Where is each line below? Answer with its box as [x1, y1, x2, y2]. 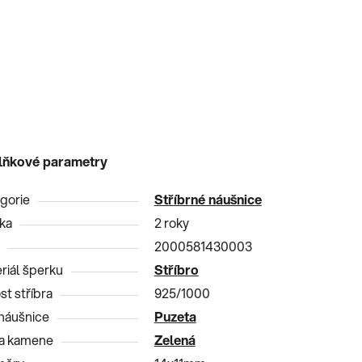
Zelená [154, 330, 196, 349]
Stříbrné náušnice [154, 189, 262, 208]
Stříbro [154, 259, 199, 279]
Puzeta [154, 306, 196, 326]
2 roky [154, 213, 189, 232]
